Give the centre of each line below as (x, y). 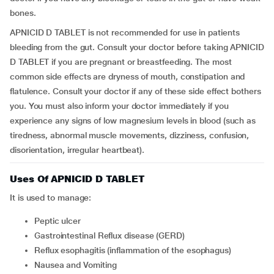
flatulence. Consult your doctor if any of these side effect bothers (135, 91)
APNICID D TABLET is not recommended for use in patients (125, 32)
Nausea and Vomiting (78, 265)
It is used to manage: (51, 198)
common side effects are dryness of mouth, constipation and (128, 76)
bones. (23, 13)
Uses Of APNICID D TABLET (78, 179)
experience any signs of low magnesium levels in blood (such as (133, 120)
